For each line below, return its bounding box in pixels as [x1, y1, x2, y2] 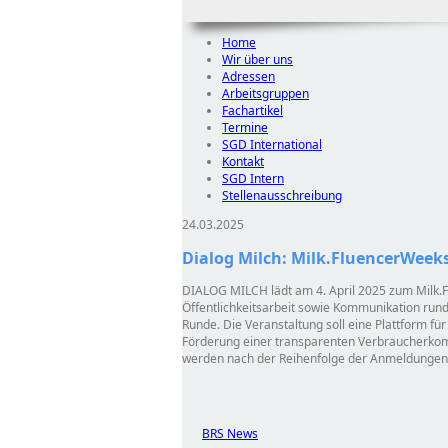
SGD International [222, 136, 322, 154]
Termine [222, 119, 268, 137]
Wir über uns [222, 51, 293, 69]
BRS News [202, 424, 258, 442]
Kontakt [222, 153, 264, 171]
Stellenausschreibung [222, 187, 342, 205]
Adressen [222, 68, 275, 86]
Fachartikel [222, 102, 283, 120]
